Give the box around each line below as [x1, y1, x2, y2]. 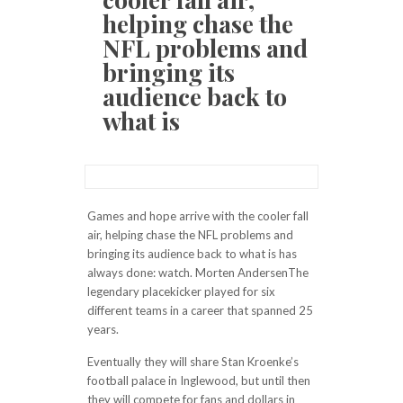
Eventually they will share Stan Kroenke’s [86, 354, 299, 369]
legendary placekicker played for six [86, 284, 275, 299]
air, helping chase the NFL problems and [86, 228, 293, 242]
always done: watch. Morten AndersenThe [86, 265, 309, 280]
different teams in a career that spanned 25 [86, 303, 313, 318]
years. [86, 322, 119, 336]
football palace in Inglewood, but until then [86, 373, 310, 388]
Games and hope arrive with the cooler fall [86, 209, 309, 223]
